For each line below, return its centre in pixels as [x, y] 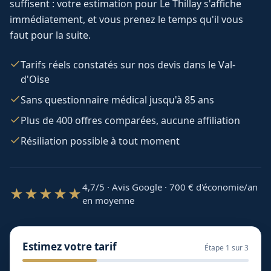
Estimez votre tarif [70, 247]
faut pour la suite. [50, 35]
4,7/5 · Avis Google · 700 [134, 187]
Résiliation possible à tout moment [100, 141]
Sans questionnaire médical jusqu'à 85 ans [117, 100]
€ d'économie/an [223, 187]
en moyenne [108, 200]
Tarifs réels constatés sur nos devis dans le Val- [128, 65]
